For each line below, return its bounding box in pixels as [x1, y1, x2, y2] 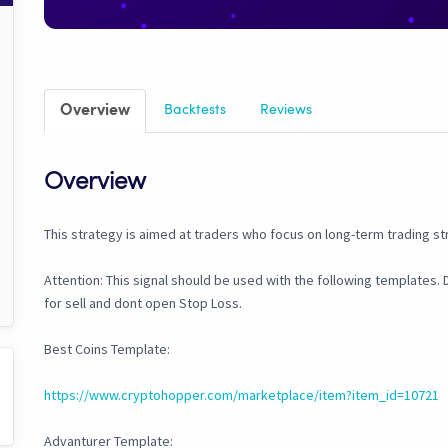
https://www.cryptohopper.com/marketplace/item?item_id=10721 [44, 386, 439, 405]
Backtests [164, 103, 226, 118]
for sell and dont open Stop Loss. [44, 294, 242, 313]
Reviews [260, 103, 312, 118]
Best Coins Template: [44, 340, 170, 359]
